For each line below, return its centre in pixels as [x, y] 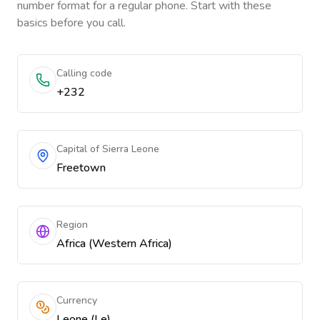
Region [72, 225]
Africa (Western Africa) [114, 244]
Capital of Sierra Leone [108, 149]
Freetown [81, 168]
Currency [77, 300]
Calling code [84, 73]
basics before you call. [71, 23]
